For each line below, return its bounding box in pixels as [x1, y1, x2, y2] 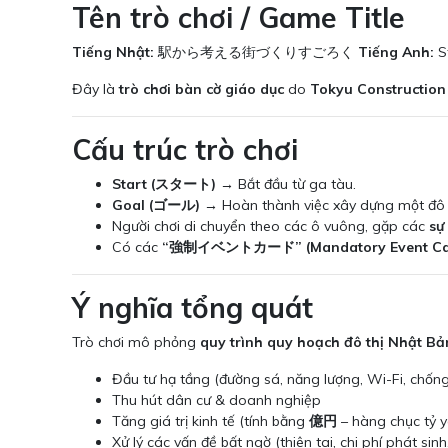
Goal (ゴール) [112, 196, 200, 215]
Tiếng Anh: [358, 43, 434, 62]
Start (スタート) [112, 175, 216, 194]
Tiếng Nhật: [72, 43, 154, 62]
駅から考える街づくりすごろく [154, 43, 358, 62]
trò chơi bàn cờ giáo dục [119, 80, 284, 99]
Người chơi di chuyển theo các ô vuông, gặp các [112, 217, 429, 236]
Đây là [72, 80, 119, 99]
